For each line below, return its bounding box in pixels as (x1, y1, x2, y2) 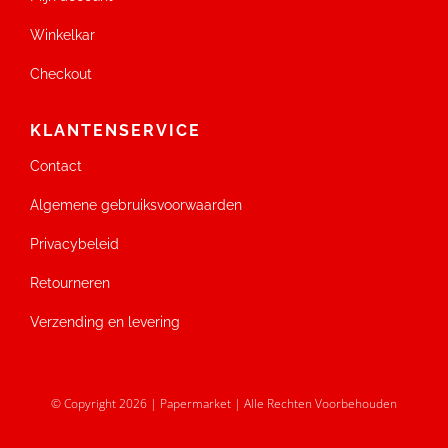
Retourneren (29, 274, 110, 291)
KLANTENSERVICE (29, 120, 201, 140)
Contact (29, 157, 82, 174)
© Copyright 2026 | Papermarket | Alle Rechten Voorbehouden (51, 394, 397, 412)
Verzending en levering (29, 313, 180, 330)
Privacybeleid (29, 235, 119, 252)
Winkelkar (29, 26, 95, 43)
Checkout (29, 65, 92, 82)
